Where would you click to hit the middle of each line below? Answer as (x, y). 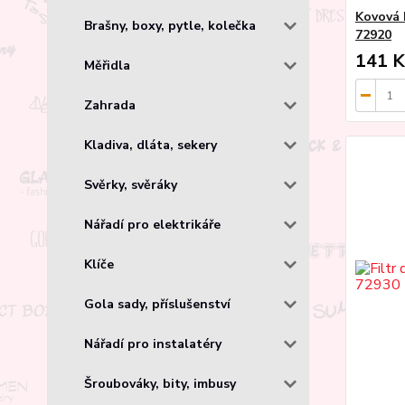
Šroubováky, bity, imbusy (160, 383)
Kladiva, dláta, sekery (151, 145)
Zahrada (110, 105)
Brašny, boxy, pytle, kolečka (170, 25)
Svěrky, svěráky (131, 184)
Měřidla (107, 65)
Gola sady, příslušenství (157, 304)
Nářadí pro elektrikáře (152, 224)
